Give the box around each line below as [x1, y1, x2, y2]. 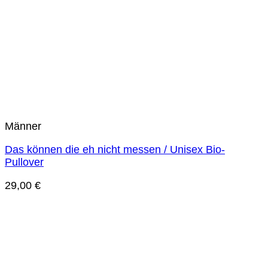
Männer [5, 120, 41, 133]
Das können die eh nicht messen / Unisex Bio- [5, 144, 225, 156]
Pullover [5, 156, 44, 169]
